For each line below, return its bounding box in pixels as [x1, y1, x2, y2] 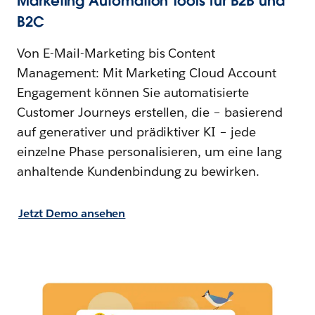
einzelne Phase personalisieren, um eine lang [17, 143, 283, 160]
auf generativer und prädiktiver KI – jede [17, 123, 257, 140]
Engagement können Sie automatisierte [17, 84, 250, 101]
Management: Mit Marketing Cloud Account [17, 64, 277, 81]
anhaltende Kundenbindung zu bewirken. [17, 162, 260, 179]
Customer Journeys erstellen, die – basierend [17, 103, 283, 120]
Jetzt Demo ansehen [18, 205, 126, 221]
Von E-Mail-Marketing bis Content [17, 44, 216, 61]
